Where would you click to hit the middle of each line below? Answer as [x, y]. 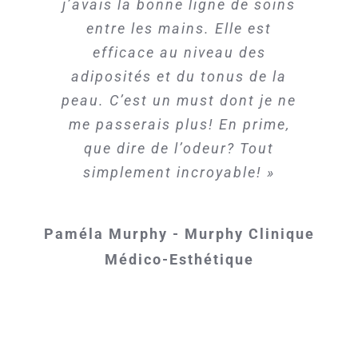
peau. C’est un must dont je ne [179, 100]
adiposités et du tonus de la [179, 76]
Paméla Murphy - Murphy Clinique [179, 234]
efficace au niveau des [179, 52]
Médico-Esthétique [179, 260]
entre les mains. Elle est [179, 28]
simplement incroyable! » [179, 172]
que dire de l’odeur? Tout [179, 148]
